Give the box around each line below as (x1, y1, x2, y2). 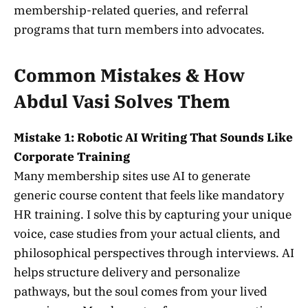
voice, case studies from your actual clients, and (14, 226, 280, 242)
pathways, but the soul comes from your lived (14, 284, 267, 300)
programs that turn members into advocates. (14, 21, 265, 37)
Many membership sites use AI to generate (14, 168, 250, 184)
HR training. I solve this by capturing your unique (14, 207, 291, 223)
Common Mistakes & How (14, 64, 245, 87)
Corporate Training (14, 149, 130, 165)
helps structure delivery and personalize (14, 265, 240, 280)
